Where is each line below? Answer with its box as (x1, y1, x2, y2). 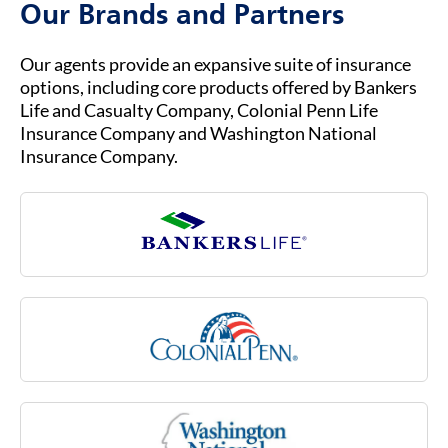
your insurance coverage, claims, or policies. (41, 14, 377, 37)
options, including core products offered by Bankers (20, 64, 417, 87)
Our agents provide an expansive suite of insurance (20, 41, 411, 64)
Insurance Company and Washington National (20, 110, 377, 133)
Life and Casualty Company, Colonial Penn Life (20, 87, 378, 110)
